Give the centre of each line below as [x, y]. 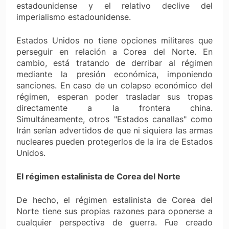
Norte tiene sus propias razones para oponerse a [114, 211]
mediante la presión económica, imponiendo [114, 74]
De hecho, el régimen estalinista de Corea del [114, 200]
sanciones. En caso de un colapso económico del [114, 85]
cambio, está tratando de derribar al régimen [114, 63]
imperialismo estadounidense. [74, 17]
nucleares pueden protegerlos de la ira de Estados [114, 141]
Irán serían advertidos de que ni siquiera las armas [114, 130]
